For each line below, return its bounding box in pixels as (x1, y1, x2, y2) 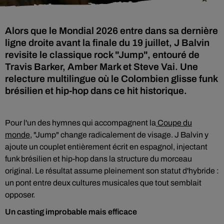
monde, (5, 130, 32, 139)
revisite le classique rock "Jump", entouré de (5, 49, 199, 60)
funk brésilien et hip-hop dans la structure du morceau (5, 154, 192, 163)
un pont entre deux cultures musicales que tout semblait (5, 178, 201, 187)
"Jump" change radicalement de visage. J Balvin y (32, 130, 208, 139)
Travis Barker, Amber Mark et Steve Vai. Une (5, 61, 198, 72)
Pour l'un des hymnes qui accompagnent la (5, 118, 156, 127)
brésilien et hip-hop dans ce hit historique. (5, 85, 187, 96)
